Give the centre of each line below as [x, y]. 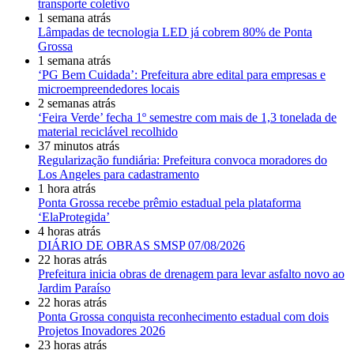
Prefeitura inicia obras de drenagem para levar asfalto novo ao [191, 274]
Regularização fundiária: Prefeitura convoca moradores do [183, 160]
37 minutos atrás [79, 146]
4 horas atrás [69, 232]
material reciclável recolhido [108, 132]
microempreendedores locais [109, 89]
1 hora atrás [67, 189]
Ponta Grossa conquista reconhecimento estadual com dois [183, 317]
